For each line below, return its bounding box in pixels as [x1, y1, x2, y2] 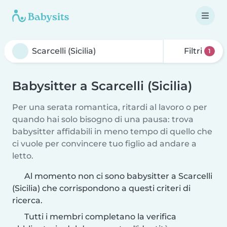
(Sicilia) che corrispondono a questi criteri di [12, 183, 191, 193]
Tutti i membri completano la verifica [22, 212, 176, 221]
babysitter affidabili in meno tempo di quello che [12, 127, 212, 136]
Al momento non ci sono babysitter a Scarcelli [24, 171, 212, 181]
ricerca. [12, 196, 43, 205]
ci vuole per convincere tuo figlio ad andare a [12, 139, 197, 148]
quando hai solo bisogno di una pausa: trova [12, 115, 194, 124]
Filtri [182, 46, 205, 56]
